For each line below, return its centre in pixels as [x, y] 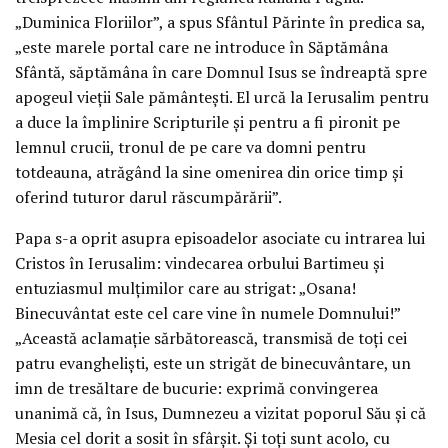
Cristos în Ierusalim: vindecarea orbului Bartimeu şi [199, 262]
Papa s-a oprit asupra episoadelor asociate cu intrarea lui [220, 237]
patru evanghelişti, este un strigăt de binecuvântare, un [213, 362]
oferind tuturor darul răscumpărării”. [148, 197]
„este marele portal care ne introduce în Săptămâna [201, 47]
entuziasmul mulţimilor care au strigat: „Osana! [185, 287]
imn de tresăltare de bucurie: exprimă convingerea [196, 387]
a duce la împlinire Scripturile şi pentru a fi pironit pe [207, 122]
